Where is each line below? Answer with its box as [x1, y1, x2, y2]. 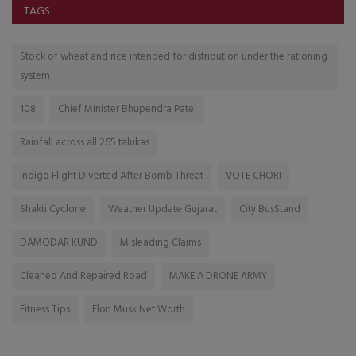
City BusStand [239, 200, 300, 218]
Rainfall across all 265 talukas [20, 133, 149, 151]
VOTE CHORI [226, 167, 281, 184]
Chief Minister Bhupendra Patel [58, 100, 196, 118]
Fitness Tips [20, 300, 70, 318]
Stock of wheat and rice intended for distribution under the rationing [20, 48, 327, 65]
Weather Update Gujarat [108, 200, 217, 218]
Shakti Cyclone [20, 200, 86, 218]
